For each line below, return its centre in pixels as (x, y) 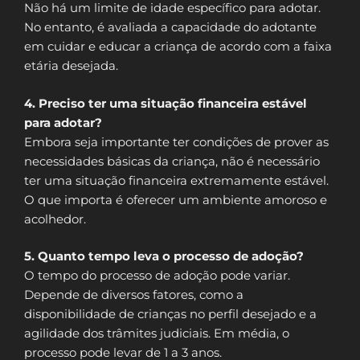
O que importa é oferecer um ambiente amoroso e (176, 199)
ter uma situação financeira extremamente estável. (176, 180)
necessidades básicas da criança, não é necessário (172, 161)
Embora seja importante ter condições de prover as (176, 141)
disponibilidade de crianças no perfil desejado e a (170, 314)
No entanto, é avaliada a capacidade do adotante (170, 27)
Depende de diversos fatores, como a (134, 295)
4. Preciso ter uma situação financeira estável (166, 103)
